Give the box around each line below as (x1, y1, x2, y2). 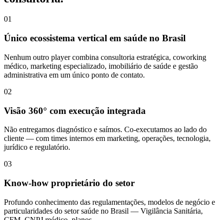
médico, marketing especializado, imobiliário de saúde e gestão (4, 61, 198, 70)
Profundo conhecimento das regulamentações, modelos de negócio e (4, 197, 215, 206)
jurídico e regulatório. (4, 143, 70, 152)
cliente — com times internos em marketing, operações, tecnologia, (4, 134, 211, 143)
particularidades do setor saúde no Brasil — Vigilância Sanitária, (4, 206, 203, 215)
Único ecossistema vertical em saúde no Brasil (4, 33, 186, 44)
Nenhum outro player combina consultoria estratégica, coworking (4, 53, 206, 61)
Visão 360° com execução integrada (4, 105, 146, 116)
